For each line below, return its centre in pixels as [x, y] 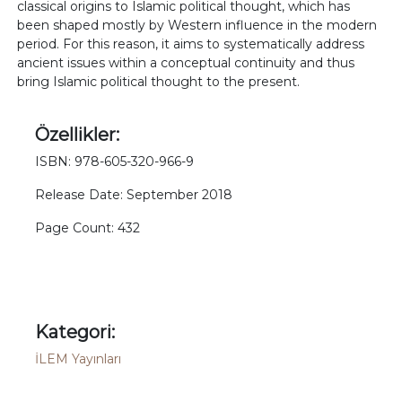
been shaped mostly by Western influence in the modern [197, 25]
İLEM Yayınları [79, 359]
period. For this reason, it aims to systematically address [191, 44]
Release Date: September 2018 [134, 195]
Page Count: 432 [88, 228]
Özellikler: [78, 135]
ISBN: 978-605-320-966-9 [115, 162]
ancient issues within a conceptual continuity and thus [186, 63]
